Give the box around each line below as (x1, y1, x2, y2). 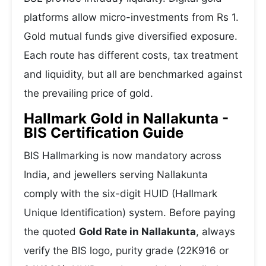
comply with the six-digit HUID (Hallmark (24, 188, 217, 199)
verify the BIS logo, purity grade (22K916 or (24, 245, 229, 256)
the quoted (24, 226, 79, 237)
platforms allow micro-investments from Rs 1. (24, 11, 239, 23)
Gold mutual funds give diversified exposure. (24, 30, 237, 42)
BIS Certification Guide (24, 124, 183, 141)
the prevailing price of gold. (24, 87, 153, 99)
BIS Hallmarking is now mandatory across (24, 150, 221, 161)
